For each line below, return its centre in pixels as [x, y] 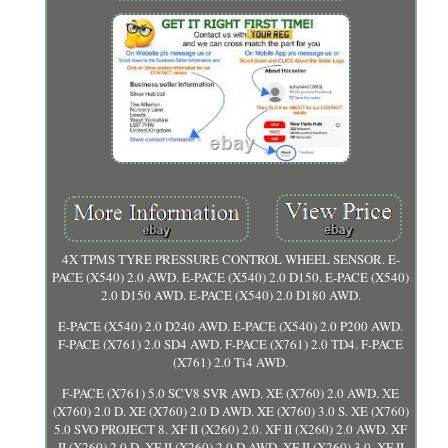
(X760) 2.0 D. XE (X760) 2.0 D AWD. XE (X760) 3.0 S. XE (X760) [230, 410]
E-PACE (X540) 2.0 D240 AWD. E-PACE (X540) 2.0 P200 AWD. [231, 325]
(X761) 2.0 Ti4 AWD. [231, 361]
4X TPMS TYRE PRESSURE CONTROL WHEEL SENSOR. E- [230, 258]
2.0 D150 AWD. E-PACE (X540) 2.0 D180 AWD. [230, 294]
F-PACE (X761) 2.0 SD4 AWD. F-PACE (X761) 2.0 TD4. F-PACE [231, 343]
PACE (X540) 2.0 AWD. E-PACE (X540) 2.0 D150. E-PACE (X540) [231, 276]
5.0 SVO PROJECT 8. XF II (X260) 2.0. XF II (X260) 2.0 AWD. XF [231, 428]
